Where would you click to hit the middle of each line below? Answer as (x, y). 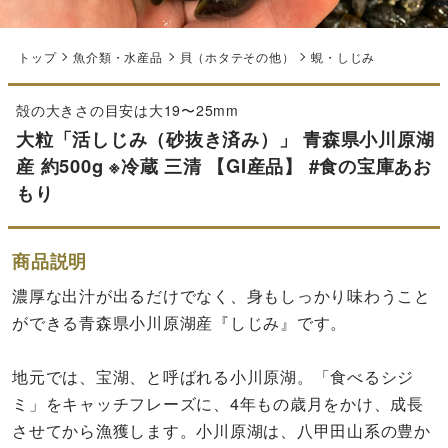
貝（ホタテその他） (237, 57)
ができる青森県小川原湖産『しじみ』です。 (180, 322)
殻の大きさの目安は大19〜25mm (127, 110)
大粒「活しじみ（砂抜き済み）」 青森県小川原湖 (225, 139)
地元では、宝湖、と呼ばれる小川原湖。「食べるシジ (213, 376)
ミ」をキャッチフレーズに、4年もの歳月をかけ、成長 (218, 403)
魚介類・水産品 (118, 57)
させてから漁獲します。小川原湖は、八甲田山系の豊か (221, 430)
